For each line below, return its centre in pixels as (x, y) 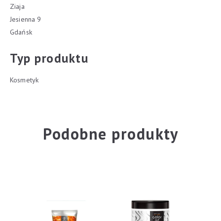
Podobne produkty (110, 134)
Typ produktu (49, 58)
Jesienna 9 (26, 19)
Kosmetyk (24, 80)
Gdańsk (21, 32)
